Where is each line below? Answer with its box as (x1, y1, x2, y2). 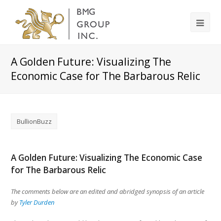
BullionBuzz (16, 116, 52, 126)
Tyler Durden (19, 197, 55, 207)
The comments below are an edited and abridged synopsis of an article (11, 186, 205, 196)
